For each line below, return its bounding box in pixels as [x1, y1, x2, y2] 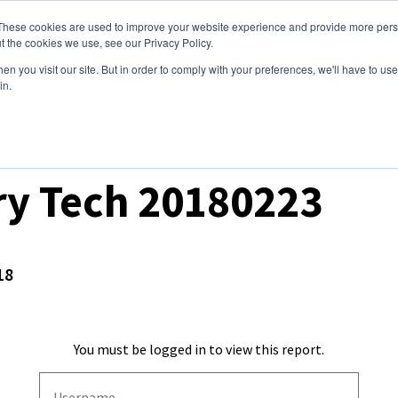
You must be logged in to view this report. [74, 340, 324, 358]
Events [213, 24, 255, 42]
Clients [60, 24, 103, 42]
